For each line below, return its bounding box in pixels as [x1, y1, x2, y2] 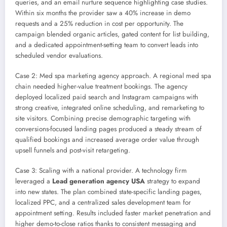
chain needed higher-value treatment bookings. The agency [15, 82, 187, 92]
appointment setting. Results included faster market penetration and [15, 208, 211, 218]
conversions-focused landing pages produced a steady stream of [15, 124, 202, 134]
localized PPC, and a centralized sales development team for [15, 198, 191, 208]
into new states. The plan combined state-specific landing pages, [15, 187, 202, 197]
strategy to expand [145, 176, 200, 186]
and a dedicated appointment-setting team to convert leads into [15, 40, 198, 50]
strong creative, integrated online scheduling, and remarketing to [15, 103, 204, 113]
